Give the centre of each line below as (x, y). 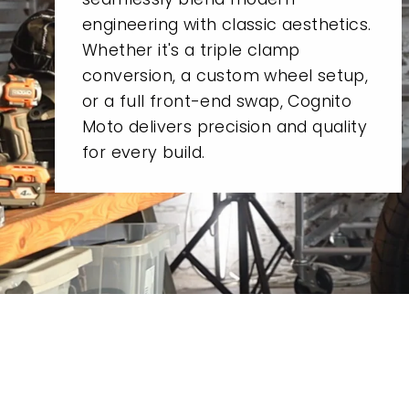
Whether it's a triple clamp (191, 50)
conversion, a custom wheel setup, (225, 75)
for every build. (144, 152)
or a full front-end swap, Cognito (217, 101)
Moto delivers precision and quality (225, 126)
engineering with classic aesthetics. (227, 24)
